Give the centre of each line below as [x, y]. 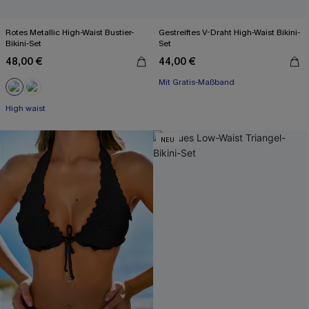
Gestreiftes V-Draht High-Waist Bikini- [229, 32]
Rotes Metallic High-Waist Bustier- [70, 32]
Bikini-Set [23, 43]
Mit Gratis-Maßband [197, 82]
